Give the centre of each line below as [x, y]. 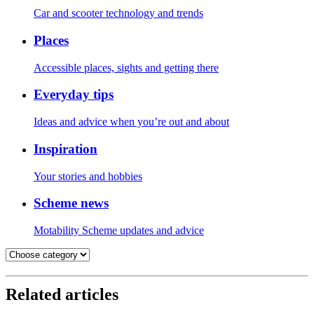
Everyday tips [74, 95]
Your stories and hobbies [88, 176]
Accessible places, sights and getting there [126, 67]
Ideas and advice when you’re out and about [131, 122]
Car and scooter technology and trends [118, 13]
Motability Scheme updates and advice [119, 230]
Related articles [62, 294]
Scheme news [71, 203]
